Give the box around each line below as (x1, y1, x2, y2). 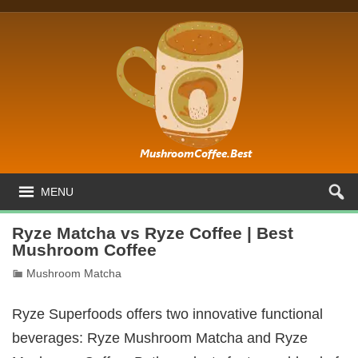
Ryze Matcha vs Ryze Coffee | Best (12, 224, 294, 243)
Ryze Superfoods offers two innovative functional (12, 304, 324, 322)
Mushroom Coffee (12, 241, 157, 260)
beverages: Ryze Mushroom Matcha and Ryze (12, 328, 308, 346)
